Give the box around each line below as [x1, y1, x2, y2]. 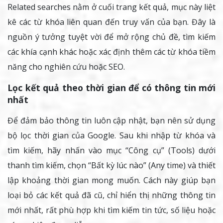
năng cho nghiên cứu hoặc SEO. [7, 61, 125, 73]
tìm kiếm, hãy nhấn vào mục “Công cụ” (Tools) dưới [7, 145, 216, 156]
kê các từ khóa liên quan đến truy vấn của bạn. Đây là [7, 16, 216, 28]
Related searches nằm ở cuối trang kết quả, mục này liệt [7, 1, 216, 13]
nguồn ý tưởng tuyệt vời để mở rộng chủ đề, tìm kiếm [7, 31, 216, 43]
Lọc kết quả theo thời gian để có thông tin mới [7, 82, 216, 94]
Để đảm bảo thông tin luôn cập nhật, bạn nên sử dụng [7, 115, 216, 126]
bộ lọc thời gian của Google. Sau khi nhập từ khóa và [7, 130, 216, 141]
